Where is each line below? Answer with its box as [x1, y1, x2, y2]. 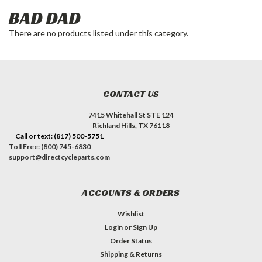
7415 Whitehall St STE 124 [88, 110, 174, 119]
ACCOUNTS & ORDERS [82, 186, 180, 199]
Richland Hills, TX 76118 [92, 120, 170, 130]
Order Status [110, 236, 152, 245]
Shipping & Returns [100, 249, 162, 258]
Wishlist [118, 209, 144, 218]
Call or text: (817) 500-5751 [15, 131, 104, 140]
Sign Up [133, 222, 158, 232]
